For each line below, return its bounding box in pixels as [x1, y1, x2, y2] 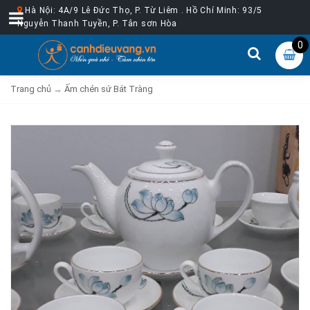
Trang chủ [10, 83, 51, 94]
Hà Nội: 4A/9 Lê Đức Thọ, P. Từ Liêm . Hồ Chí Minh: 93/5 [22, 6, 262, 15]
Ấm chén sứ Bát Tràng [64, 83, 153, 94]
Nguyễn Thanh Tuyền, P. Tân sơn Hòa [17, 19, 177, 28]
